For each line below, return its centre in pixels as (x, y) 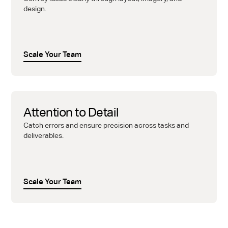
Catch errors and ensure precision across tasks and (106, 125)
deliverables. (44, 136)
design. (35, 8)
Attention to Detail (71, 112)
